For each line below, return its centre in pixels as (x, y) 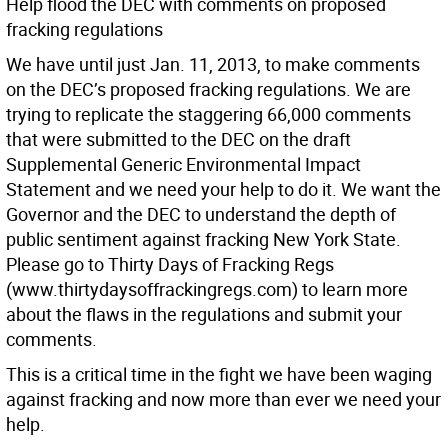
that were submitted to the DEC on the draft (178, 139)
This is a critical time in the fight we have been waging (219, 374)
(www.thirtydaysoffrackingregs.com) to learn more (207, 289)
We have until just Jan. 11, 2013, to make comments (213, 64)
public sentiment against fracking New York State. (203, 239)
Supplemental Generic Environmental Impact (183, 164)
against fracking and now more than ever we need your (223, 399)
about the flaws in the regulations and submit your (204, 314)
